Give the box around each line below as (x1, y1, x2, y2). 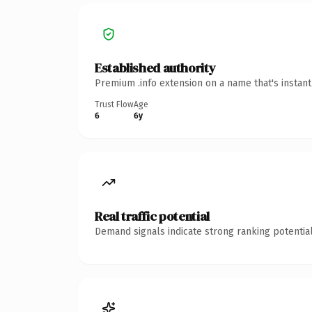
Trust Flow (95, 99, 134, 109)
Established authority (95, 58, 216, 77)
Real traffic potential (95, 207, 210, 225)
